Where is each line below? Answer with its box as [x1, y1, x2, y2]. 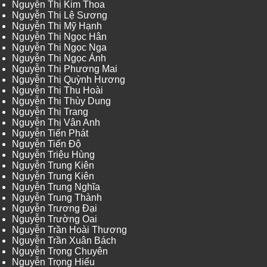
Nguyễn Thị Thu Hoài [12, 85, 103, 96]
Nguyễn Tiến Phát [12, 128, 88, 139]
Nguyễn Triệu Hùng [12, 150, 95, 160]
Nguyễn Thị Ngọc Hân [12, 32, 107, 42]
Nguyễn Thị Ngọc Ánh [12, 53, 106, 64]
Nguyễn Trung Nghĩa [12, 182, 100, 193]
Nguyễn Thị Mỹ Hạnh [12, 21, 102, 32]
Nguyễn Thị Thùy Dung [12, 96, 111, 107]
